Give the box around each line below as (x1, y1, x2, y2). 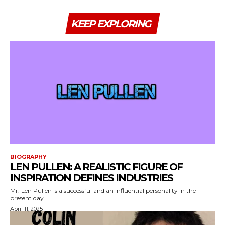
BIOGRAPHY (10, 153, 47, 160)
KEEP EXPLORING (70, 17, 150, 30)
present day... (10, 194, 48, 202)
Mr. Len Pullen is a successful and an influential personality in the (10, 186, 196, 194)
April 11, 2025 (10, 205, 43, 212)
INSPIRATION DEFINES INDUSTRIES (10, 171, 173, 184)
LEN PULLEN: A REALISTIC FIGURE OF (10, 160, 182, 173)
